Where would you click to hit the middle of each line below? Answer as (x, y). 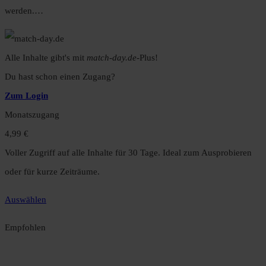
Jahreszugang (30, 247)
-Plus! (147, 58)
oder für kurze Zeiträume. (52, 172)
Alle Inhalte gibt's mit (46, 58)
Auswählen (26, 200)
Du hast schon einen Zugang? (60, 77)
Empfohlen (25, 228)
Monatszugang (32, 115)
